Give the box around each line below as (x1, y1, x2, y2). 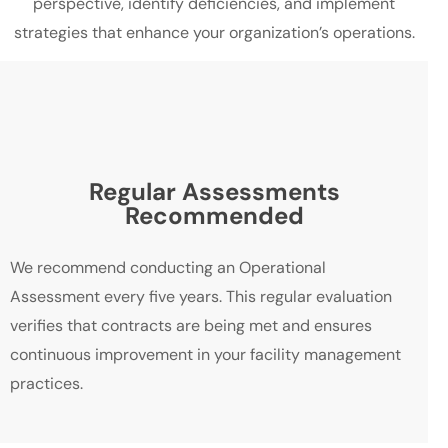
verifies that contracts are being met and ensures (10, 315, 372, 337)
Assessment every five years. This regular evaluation (10, 286, 392, 308)
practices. (10, 373, 83, 395)
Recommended (124, 200, 304, 232)
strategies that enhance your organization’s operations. (13, 22, 415, 43)
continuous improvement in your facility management (10, 344, 401, 366)
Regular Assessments (88, 176, 340, 208)
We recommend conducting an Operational (10, 257, 326, 279)
